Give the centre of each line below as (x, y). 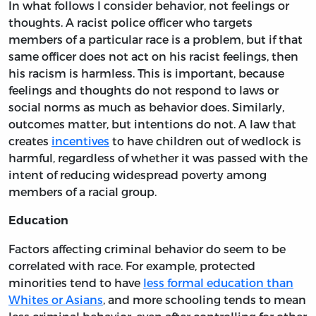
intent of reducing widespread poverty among (138, 174)
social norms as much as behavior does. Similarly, (146, 107)
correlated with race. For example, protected (132, 265)
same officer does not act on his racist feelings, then (153, 56)
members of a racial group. (83, 191)
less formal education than (218, 282)
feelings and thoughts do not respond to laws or (144, 90)
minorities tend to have (76, 282)
